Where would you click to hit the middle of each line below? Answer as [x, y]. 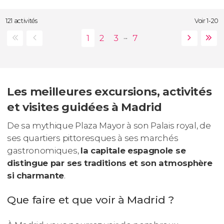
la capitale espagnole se [133, 151]
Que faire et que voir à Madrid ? [90, 200]
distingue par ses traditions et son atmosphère [110, 163]
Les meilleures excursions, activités [109, 91]
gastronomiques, [44, 151]
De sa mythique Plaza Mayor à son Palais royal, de [109, 126]
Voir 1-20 [206, 21]
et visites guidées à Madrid [84, 107]
